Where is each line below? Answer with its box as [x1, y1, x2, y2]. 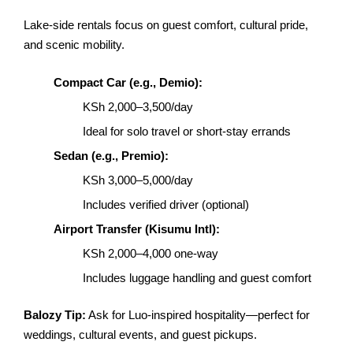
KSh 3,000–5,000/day [83, 173, 193, 187]
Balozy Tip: [24, 308, 86, 322]
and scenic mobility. [24, 38, 124, 52]
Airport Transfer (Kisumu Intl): [53, 221, 220, 236]
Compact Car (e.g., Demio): [53, 75, 203, 89]
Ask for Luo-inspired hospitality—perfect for [86, 308, 310, 322]
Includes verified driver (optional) [83, 197, 249, 211]
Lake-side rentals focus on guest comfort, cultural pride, [24, 18, 308, 32]
